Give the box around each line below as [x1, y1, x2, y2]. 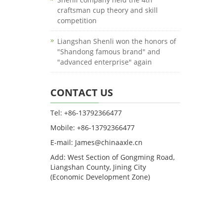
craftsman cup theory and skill [57, 5, 158, 15]
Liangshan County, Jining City [50, 162, 146, 172]
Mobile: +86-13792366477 [50, 123, 135, 132]
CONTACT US [50, 86, 113, 99]
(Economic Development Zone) [50, 172, 150, 182]
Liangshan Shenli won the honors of [57, 37, 176, 46]
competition [57, 16, 97, 25]
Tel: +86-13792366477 [50, 108, 122, 117]
